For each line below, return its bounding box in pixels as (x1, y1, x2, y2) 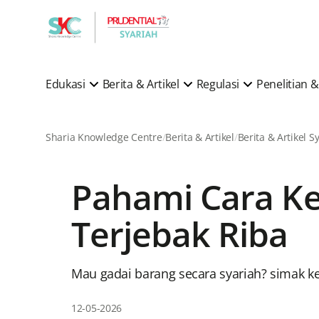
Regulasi (196, 75, 240, 92)
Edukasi (46, 75, 85, 92)
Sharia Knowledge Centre (46, 130, 162, 144)
